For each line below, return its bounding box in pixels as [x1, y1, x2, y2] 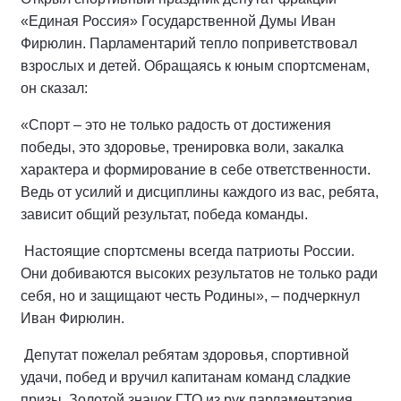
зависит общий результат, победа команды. [21, 207, 308, 223]
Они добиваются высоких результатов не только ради [21, 266, 378, 282]
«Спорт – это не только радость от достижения [21, 117, 331, 133]
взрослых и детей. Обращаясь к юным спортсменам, [21, 58, 370, 74]
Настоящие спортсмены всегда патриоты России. [24, 243, 354, 260]
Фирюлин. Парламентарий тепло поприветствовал [21, 36, 357, 52]
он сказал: [21, 81, 88, 97]
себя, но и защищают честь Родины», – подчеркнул [21, 288, 360, 304]
